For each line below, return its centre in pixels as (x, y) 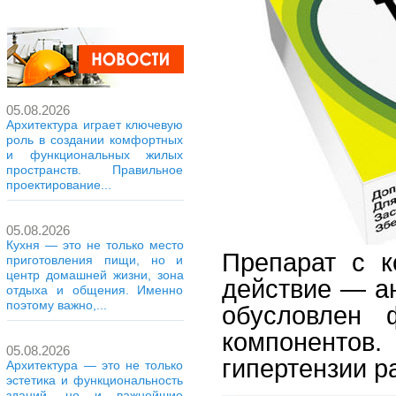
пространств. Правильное (95, 170)
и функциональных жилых (95, 155)
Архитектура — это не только (95, 365)
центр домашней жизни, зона (95, 275)
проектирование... (59, 185)
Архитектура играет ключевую (95, 125)
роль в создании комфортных (95, 140)
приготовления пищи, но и (95, 260)
